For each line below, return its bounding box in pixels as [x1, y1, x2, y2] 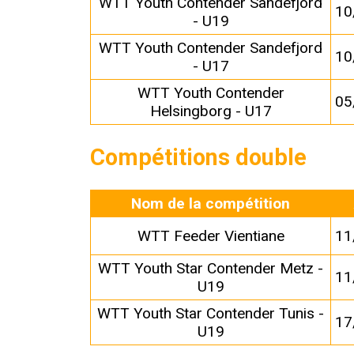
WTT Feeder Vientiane [137, 227, 284, 246]
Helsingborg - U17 [149, 102, 272, 121]
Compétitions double [90, 144, 307, 171]
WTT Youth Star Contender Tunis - [97, 304, 325, 323]
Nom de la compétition [131, 194, 291, 213]
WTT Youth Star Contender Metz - [98, 259, 324, 278]
